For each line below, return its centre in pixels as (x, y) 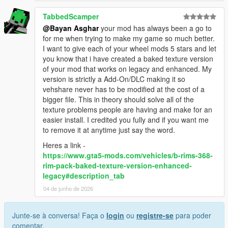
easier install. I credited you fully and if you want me (126, 119)
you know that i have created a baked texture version (128, 58)
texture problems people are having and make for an (127, 109)
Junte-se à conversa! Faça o (59, 215)
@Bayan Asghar (71, 28)
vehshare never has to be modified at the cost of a (124, 89)
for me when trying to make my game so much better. (129, 38)
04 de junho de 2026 (68, 188)
